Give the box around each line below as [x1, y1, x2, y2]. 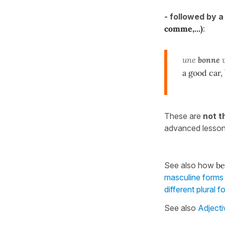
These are [164, 110, 203, 121]
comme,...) [164, 23, 203, 34]
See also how [164, 160, 216, 170]
